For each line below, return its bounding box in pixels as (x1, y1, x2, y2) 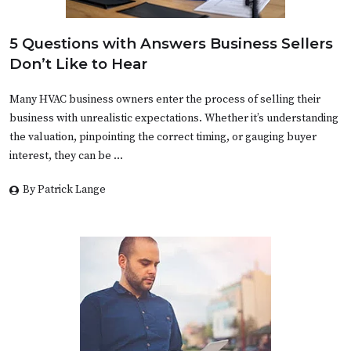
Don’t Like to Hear (9, 55, 147, 74)
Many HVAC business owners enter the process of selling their (9, 92, 320, 107)
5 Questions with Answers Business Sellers (9, 34, 333, 53)
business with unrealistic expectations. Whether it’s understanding (9, 111, 338, 126)
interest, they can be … (9, 149, 123, 164)
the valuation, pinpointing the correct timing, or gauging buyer (9, 130, 317, 145)
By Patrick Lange (23, 183, 106, 197)
